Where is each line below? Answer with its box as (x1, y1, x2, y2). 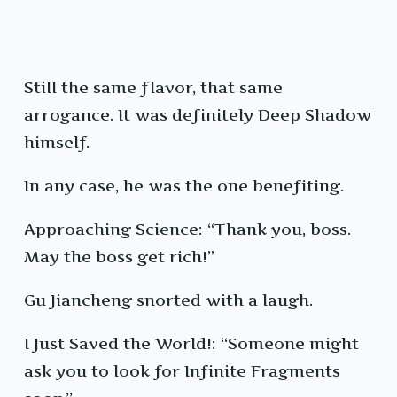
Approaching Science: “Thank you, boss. (24, 220, 351, 239)
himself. (24, 133, 90, 152)
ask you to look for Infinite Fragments (24, 362, 340, 381)
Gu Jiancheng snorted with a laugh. (24, 291, 313, 310)
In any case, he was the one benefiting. (24, 176, 344, 196)
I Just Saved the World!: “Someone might (24, 334, 359, 354)
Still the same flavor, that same (24, 78, 283, 97)
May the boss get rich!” (24, 247, 214, 267)
